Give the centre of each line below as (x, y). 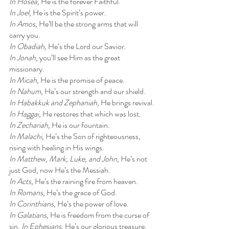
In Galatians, (30, 215)
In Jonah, (24, 57)
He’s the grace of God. (82, 192)
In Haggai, (26, 113)
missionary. (27, 68)
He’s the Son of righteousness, (94, 136)
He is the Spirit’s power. (70, 12)
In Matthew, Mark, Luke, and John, (65, 158)
